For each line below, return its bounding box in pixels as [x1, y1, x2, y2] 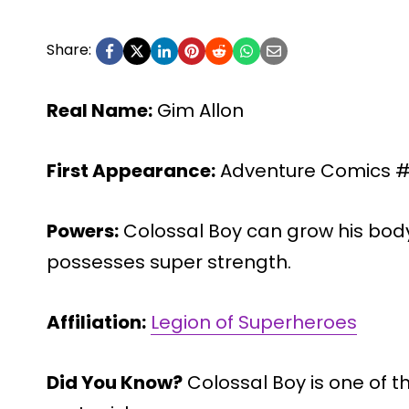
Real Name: [47, 97, 152, 123]
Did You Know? [47, 369, 183, 395]
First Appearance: [47, 157, 215, 184]
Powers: [47, 217, 119, 244]
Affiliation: [47, 309, 146, 335]
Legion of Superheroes [151, 309, 357, 335]
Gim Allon [152, 97, 244, 123]
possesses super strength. [47, 248, 291, 275]
